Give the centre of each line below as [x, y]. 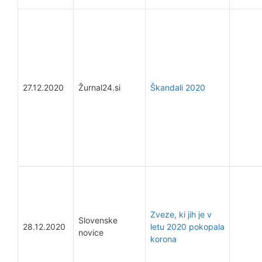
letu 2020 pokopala [187, 227]
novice [91, 232]
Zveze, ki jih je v [181, 214]
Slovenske [98, 220]
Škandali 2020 [178, 87]
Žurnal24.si [99, 87]
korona [163, 239]
